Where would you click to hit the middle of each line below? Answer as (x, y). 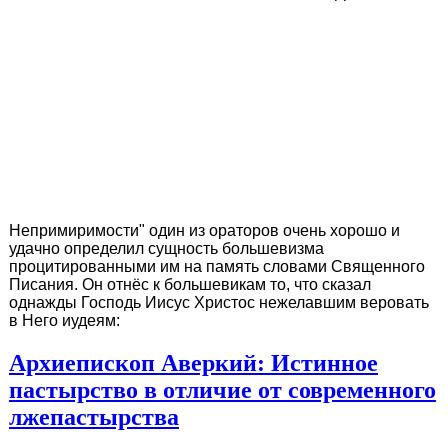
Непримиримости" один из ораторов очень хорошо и (204, 231)
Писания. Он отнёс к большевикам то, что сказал (190, 285)
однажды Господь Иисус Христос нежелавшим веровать (219, 303)
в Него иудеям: (64, 321)
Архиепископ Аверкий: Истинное (193, 363)
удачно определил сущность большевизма (166, 249)
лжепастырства (94, 417)
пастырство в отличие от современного (222, 390)
